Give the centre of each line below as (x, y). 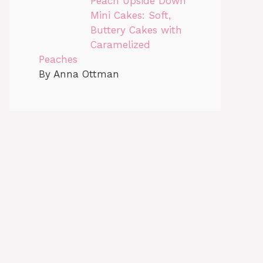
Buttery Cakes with (136, 30)
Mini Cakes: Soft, (130, 16)
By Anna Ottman (79, 74)
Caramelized (120, 45)
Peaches (58, 60)
